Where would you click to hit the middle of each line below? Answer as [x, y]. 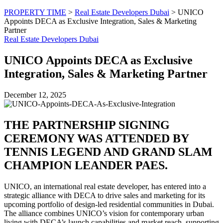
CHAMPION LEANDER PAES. [86, 165]
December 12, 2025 [35, 95]
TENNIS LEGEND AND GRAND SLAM [108, 152]
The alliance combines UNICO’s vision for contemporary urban [104, 213]
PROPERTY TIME [35, 12]
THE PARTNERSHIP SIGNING [87, 125]
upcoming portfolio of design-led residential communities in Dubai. [109, 204]
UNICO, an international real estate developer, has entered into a [105, 186]
